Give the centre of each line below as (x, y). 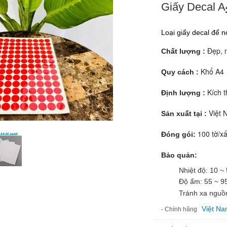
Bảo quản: (179, 155)
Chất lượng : (183, 51)
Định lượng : (184, 93)
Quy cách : (181, 72)
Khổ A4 (212, 71)
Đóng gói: (179, 134)
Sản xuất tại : (184, 113)
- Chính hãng (181, 209)
